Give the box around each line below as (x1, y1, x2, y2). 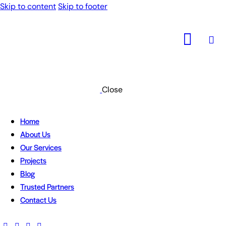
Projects (20, 154, 46, 165)
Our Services (20, 141, 62, 152)
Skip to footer (58, 1, 107, 12)
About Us (20, 128, 50, 139)
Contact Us (20, 194, 56, 205)
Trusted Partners (20, 181, 74, 192)
